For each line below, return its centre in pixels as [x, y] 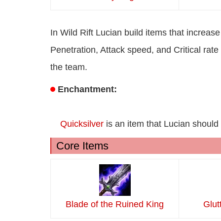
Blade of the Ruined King [115, 204]
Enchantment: [89, 90]
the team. [69, 67]
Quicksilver [82, 124]
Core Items [82, 146]
